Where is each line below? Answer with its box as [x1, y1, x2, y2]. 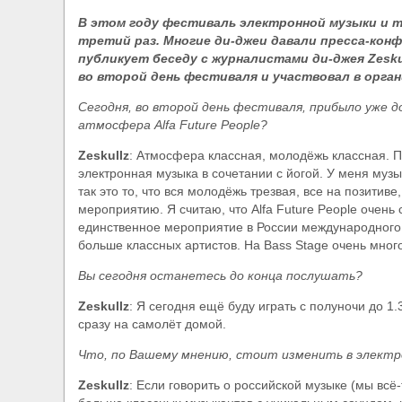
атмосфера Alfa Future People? [78, 118, 267, 133]
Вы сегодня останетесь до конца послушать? [78, 268, 363, 284]
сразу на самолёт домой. [78, 317, 226, 332]
